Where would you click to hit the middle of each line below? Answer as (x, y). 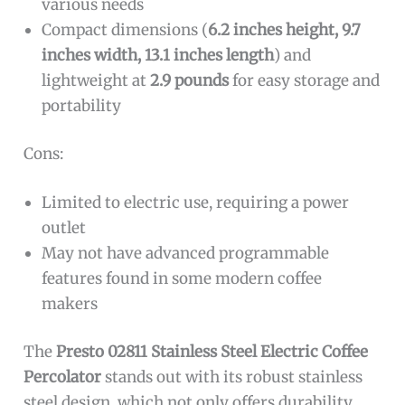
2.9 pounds (190, 80)
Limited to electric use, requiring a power (196, 202)
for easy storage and (305, 80)
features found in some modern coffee (182, 278)
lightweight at (96, 80)
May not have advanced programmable (186, 253)
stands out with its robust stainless (232, 377)
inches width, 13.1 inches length (158, 55)
